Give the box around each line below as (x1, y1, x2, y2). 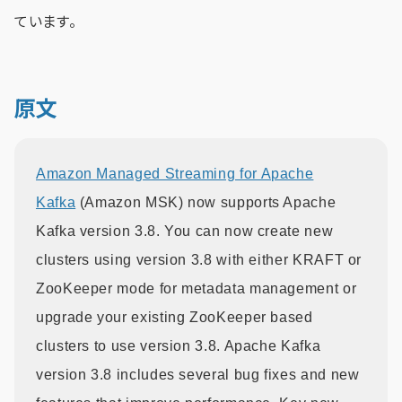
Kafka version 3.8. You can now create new (36, 223, 334, 239)
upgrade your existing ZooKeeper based (36, 309, 313, 325)
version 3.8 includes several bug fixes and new (36, 366, 360, 382)
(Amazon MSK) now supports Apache (75, 194, 336, 210)
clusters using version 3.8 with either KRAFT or (36, 251, 363, 267)
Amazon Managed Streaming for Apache (36, 165, 314, 181)
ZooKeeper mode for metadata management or (36, 280, 357, 296)
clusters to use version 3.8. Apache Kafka (36, 337, 321, 354)
